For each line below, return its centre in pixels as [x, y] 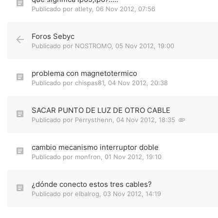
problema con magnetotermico [84, 73]
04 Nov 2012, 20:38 [138, 83]
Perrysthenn [94, 120]
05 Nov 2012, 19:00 [145, 46]
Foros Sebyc [53, 36]
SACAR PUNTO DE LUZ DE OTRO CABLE [101, 110]
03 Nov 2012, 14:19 [132, 194]
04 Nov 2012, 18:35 [146, 120]
